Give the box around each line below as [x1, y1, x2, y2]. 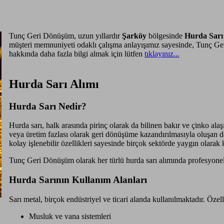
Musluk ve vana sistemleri [28, 211, 111, 220]
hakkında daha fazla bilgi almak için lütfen [8, 49, 144, 58]
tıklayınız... [144, 49, 179, 58]
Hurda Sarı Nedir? [8, 100, 86, 111]
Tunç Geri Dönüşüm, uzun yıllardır [8, 31, 122, 40]
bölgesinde [146, 31, 184, 40]
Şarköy [121, 31, 146, 40]
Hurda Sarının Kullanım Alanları [8, 174, 147, 185]
